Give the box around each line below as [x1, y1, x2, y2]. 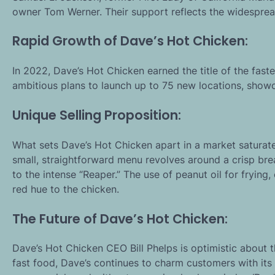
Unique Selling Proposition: [12, 106, 181, 124]
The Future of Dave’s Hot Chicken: [12, 209, 228, 228]
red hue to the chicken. [12, 182, 119, 195]
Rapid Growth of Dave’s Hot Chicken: [12, 32, 248, 50]
